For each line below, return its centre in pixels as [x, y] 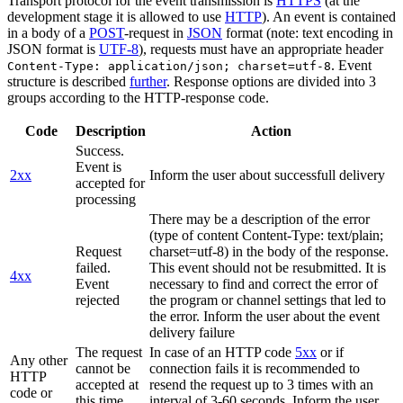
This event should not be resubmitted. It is [268, 267]
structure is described [68, 81]
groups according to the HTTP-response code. [138, 97]
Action [271, 130]
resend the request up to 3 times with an [261, 384]
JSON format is [53, 49]
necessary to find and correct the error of [264, 283]
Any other [39, 360]
